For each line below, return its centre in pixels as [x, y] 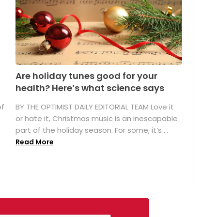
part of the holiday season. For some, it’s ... [92, 130]
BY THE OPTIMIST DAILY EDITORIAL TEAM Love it [94, 107]
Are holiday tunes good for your [86, 76]
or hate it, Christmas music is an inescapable [96, 118]
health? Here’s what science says [90, 88]
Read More [34, 142]
